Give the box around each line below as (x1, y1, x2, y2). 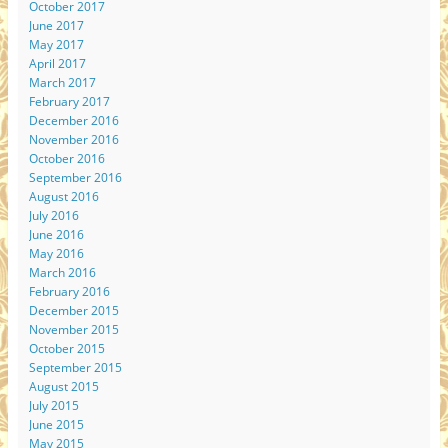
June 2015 (28, 416, 84, 434)
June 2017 (28, 17, 84, 35)
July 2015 (28, 397, 79, 415)
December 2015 (28, 302, 119, 320)
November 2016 (28, 131, 119, 149)
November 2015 (28, 321, 119, 339)
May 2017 (28, 36, 84, 54)
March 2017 (28, 74, 96, 92)
